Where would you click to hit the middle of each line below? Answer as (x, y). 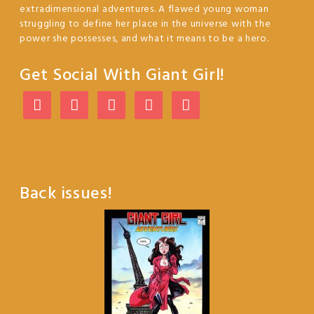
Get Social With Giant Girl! (122, 76)
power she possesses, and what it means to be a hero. (144, 39)
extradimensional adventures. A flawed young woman (144, 9)
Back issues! (66, 194)
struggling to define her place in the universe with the (145, 24)
